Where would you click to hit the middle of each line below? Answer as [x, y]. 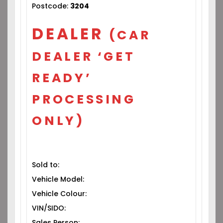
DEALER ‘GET [84, 56]
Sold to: [46, 165]
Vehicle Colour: [59, 194]
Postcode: [51, 6]
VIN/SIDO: [49, 208]
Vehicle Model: [58, 179]
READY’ [62, 78]
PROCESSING [84, 99]
